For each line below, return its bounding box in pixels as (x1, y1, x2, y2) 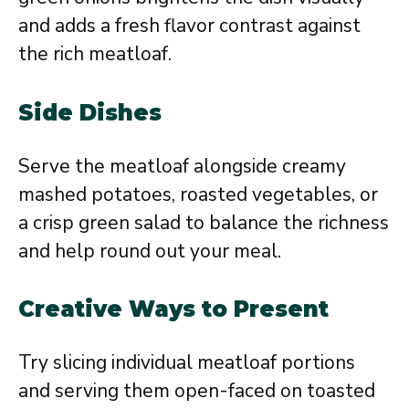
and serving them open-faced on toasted (18, 378, 375, 404)
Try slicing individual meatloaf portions (18, 350, 355, 375)
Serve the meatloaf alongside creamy (18, 152, 346, 179)
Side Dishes (18, 99, 162, 126)
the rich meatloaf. (18, 41, 172, 67)
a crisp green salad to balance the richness (18, 209, 389, 236)
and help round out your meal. (18, 237, 281, 264)
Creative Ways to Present (18, 296, 329, 322)
